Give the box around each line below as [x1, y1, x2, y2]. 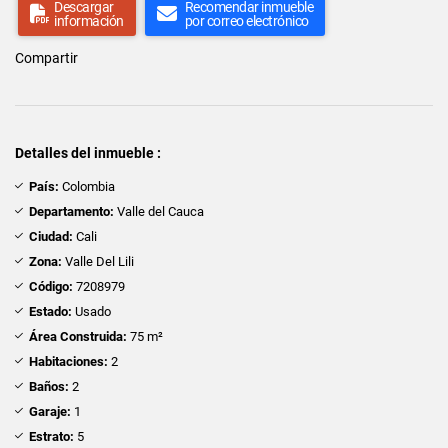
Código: [29, 278, 73, 294]
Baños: [29, 378, 69, 394]
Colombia [59, 178, 115, 194]
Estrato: [29, 428, 74, 444]
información [54, 12, 124, 29]
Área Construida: [29, 328, 127, 344]
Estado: [29, 303, 72, 319]
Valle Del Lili [62, 253, 134, 269]
